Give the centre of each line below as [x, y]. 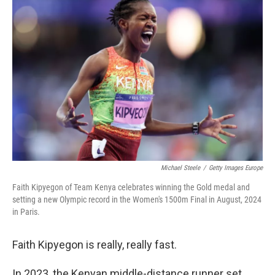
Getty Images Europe [236, 168]
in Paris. [26, 212]
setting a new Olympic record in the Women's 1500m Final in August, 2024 [137, 199]
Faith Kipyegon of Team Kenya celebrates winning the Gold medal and [131, 187]
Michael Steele [180, 168]
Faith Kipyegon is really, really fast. [95, 245]
